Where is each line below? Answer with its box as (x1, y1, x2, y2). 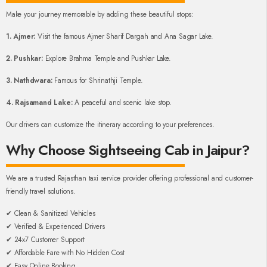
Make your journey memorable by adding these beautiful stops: (6, 9, 194, 20)
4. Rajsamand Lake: (6, 97, 73, 108)
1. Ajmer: (6, 31, 36, 42)
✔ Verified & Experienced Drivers (6, 221, 105, 232)
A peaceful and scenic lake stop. (72, 97, 172, 108)
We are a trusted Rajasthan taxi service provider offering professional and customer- (6, 173, 254, 184)
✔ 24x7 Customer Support (6, 234, 85, 246)
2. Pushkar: (6, 53, 43, 64)
